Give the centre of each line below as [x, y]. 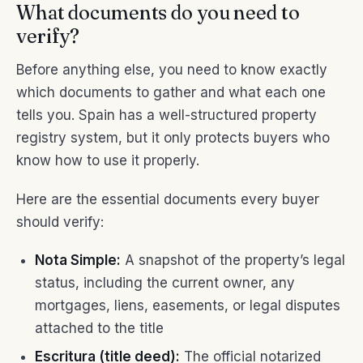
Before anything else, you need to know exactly [172, 70]
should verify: [60, 222]
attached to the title [99, 329]
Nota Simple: [77, 261]
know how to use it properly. [108, 161]
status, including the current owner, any [164, 283]
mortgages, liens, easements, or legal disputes [187, 306]
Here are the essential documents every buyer [168, 199]
